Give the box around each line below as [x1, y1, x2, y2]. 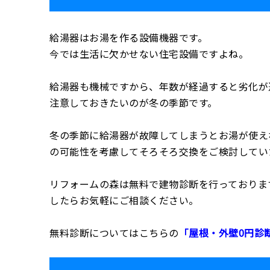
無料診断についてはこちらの [49, 225, 179, 240]
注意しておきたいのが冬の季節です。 [49, 95, 218, 110]
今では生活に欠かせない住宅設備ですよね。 [49, 46, 248, 61]
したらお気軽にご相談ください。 [49, 193, 199, 208]
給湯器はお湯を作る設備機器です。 [49, 30, 207, 45]
